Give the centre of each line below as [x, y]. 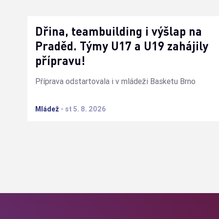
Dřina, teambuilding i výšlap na [119, 31]
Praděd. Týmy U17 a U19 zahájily [122, 45]
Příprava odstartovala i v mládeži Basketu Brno [115, 81]
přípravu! [60, 60]
